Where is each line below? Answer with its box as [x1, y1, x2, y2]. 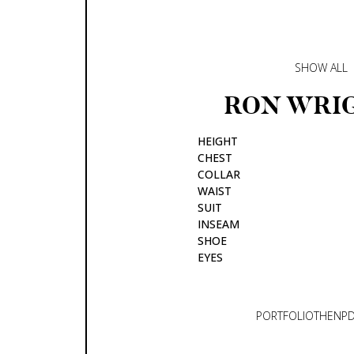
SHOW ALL [295, 59, 348, 75]
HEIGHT [198, 133, 238, 149]
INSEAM [198, 216, 239, 232]
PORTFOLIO [255, 308, 314, 324]
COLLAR [198, 166, 240, 182]
